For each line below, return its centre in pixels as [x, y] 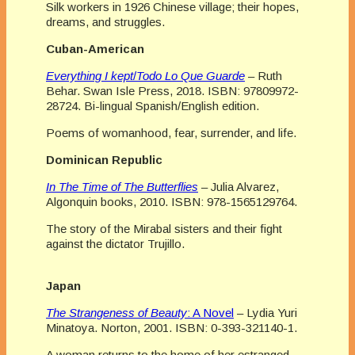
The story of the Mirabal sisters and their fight [164, 228]
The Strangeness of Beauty [116, 312]
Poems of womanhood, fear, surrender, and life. [171, 132]
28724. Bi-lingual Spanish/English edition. [153, 105]
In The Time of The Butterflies [122, 186]
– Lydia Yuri [265, 312]
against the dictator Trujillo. [115, 243]
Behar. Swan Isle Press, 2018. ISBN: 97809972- [172, 90]
